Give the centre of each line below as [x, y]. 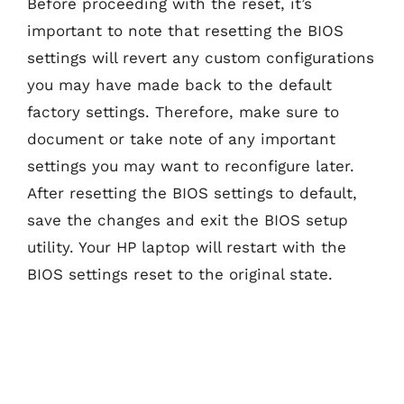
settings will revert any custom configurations [201, 57]
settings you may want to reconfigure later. [191, 165]
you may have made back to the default [179, 84]
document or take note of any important [181, 138]
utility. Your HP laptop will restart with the [187, 247]
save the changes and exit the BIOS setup [188, 220]
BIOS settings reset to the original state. [180, 274]
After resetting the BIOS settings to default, [192, 193]
